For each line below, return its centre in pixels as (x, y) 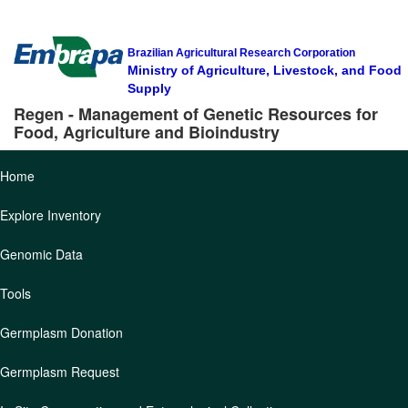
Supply (149, 88)
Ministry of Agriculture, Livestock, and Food (265, 70)
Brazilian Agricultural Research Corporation (241, 53)
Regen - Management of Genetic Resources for (196, 114)
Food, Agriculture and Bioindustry (147, 132)
